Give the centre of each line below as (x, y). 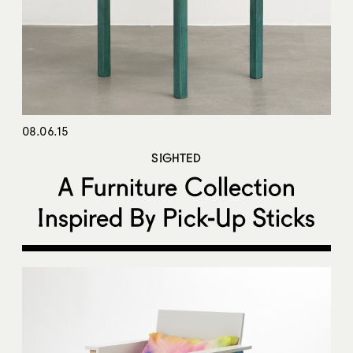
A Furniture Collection (176, 187)
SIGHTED (176, 158)
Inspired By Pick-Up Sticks (176, 217)
